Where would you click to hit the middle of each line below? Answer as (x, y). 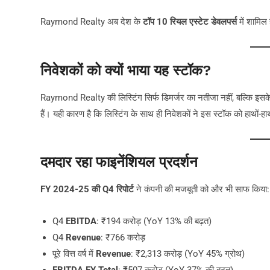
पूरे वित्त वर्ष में (74, 254)
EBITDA (81, 221)
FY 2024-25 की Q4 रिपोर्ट (87, 190)
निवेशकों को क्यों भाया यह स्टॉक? (126, 70)
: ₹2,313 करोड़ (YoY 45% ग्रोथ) (188, 254)
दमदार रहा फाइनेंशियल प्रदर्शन (119, 162)
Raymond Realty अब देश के (92, 22)
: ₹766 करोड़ (123, 238)
